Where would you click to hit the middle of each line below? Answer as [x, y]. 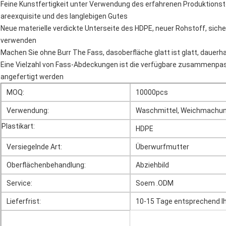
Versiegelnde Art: [34, 147]
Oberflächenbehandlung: [46, 165]
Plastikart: [18, 126]
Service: [19, 183]
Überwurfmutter [162, 147]
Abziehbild [152, 165]
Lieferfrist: [24, 202]
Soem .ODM [155, 183]
